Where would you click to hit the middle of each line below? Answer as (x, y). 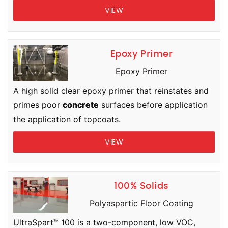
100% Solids (141, 186)
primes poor (38, 105)
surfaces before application (153, 105)
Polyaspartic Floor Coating (141, 203)
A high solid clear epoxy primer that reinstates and (111, 91)
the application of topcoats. (67, 119)
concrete (81, 105)
